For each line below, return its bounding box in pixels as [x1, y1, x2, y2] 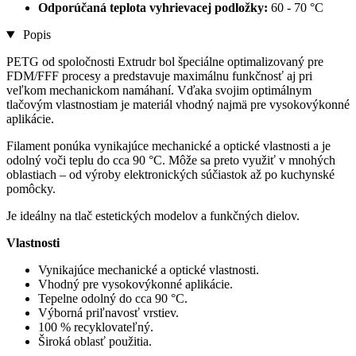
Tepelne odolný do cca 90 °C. [38, 292, 188, 306]
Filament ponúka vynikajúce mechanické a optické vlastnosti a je [6, 139, 331, 153]
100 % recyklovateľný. [38, 320, 153, 335]
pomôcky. [6, 182, 56, 196]
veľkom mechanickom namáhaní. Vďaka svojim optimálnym [6, 83, 311, 98]
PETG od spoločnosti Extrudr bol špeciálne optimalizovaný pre [6, 55, 323, 69]
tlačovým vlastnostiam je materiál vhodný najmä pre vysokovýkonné [6, 98, 350, 112]
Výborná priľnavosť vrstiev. [38, 306, 179, 320]
